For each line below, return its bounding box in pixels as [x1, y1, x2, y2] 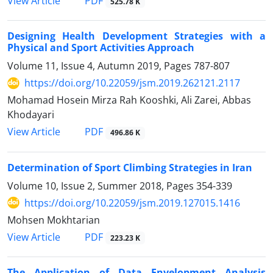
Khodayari [7, 108, 54, 122]
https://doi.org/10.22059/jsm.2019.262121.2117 [24, 76, 240, 90]
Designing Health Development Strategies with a [7, 29, 266, 43]
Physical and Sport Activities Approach [7, 41, 194, 55]
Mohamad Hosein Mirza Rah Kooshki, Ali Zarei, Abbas [7, 93, 251, 107]
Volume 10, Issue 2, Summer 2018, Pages [7, 179, 196, 193]
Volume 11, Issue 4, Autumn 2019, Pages [7, 59, 194, 73]
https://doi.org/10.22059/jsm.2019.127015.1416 [24, 196, 240, 210]
